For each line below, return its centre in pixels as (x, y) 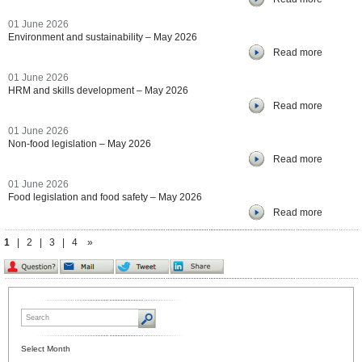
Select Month (46, 349)
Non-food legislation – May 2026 (80, 144)
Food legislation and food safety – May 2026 (105, 197)
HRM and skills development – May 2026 (98, 90)
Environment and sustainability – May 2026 (103, 37)
